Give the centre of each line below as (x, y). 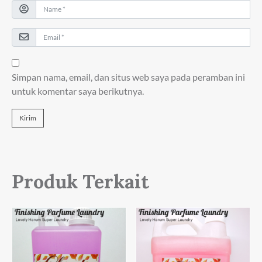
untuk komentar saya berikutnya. (78, 91)
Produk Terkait (80, 181)
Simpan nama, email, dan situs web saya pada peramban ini (128, 77)
